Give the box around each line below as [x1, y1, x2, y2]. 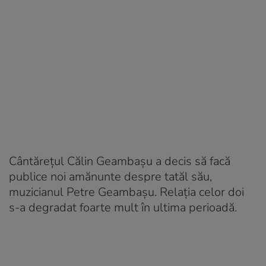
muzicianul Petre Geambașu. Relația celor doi [9, 183, 244, 200]
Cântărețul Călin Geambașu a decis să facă [9, 153, 230, 169]
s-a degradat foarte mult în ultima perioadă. [9, 199, 237, 216]
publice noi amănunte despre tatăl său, [9, 168, 212, 185]
